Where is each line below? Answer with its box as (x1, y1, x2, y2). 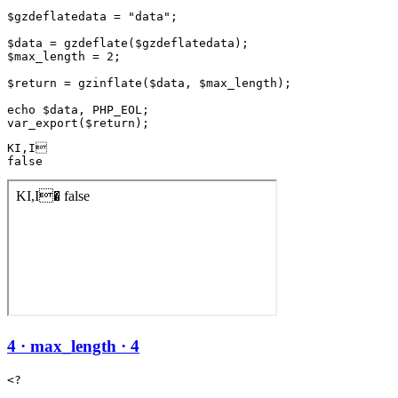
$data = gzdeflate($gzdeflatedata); (7, 36, 249, 51)
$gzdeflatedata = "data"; (7, 10, 178, 24)
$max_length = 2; (7, 50, 121, 64)
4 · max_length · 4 (7, 336, 139, 355)
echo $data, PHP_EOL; (7, 103, 149, 117)
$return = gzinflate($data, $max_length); (7, 76, 291, 91)
